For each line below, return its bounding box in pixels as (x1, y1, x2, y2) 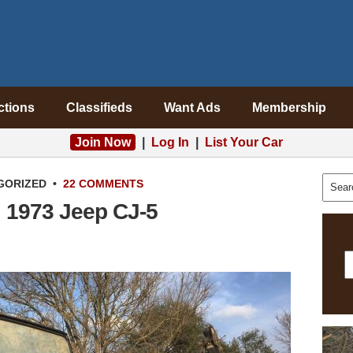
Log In (151, 136, 189, 149)
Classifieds (65, 101, 132, 114)
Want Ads (163, 101, 221, 114)
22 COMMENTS (63, 177, 143, 190)
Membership (251, 101, 326, 114)
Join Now (75, 136, 131, 149)
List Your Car (205, 136, 283, 149)
